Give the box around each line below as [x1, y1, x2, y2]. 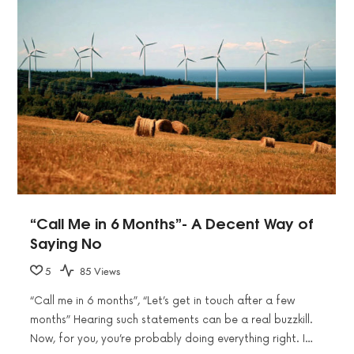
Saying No [30, 231, 102, 254]
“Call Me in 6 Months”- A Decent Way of [30, 211, 314, 234]
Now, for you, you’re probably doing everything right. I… [30, 333, 313, 346]
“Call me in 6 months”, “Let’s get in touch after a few [30, 295, 295, 308]
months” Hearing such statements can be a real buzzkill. [30, 314, 313, 327]
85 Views [77, 264, 121, 279]
